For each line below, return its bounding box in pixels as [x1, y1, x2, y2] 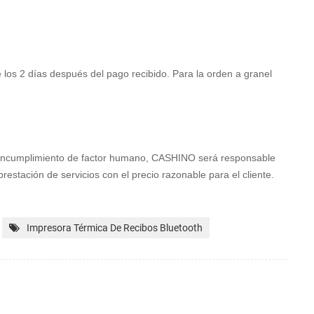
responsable [217, 151, 275, 163]
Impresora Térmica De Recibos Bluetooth [26, 221, 203, 233]
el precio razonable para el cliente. [118, 168, 274, 180]
